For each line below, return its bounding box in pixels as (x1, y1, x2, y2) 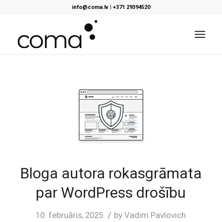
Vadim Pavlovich (124, 210, 186, 221)
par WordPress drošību (36, 184, 186, 202)
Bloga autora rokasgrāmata (20, 165, 202, 182)
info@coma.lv (71, 4, 109, 10)
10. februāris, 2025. (36, 210, 106, 221)
